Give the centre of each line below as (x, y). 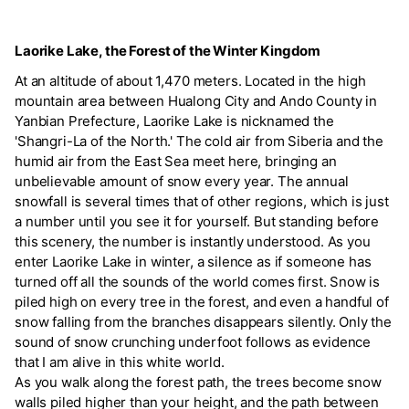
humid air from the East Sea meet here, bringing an (176, 161)
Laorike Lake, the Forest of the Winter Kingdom (168, 50)
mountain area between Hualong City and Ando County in (196, 100)
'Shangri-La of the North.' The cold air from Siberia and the (199, 141)
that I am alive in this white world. (120, 362)
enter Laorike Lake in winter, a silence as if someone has (193, 261)
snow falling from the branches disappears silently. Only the (204, 321)
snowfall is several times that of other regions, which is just (202, 201)
